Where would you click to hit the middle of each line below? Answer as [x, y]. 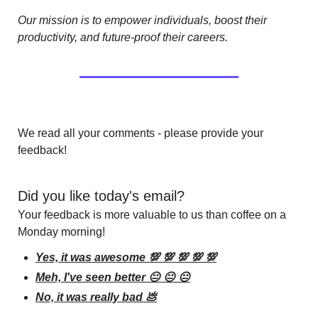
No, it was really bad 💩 [96, 297]
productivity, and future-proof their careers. [123, 37]
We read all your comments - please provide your [141, 133]
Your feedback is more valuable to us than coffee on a [152, 214]
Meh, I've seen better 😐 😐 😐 [113, 277]
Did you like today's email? [101, 196]
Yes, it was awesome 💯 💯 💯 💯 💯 [126, 257]
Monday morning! [61, 231]
